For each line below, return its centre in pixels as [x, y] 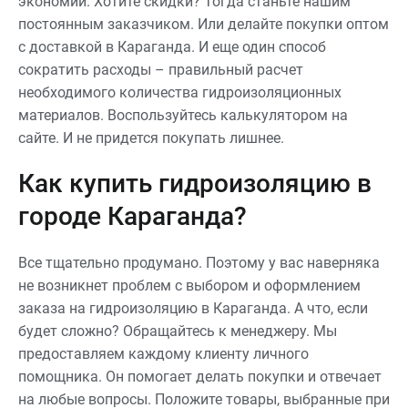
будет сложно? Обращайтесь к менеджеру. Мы [178, 331]
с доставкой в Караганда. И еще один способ [172, 47]
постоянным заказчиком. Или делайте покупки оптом [204, 24]
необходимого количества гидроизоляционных [180, 92]
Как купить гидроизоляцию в [195, 184]
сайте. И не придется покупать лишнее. [151, 138]
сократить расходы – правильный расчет [161, 70]
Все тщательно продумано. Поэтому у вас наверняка [199, 263]
